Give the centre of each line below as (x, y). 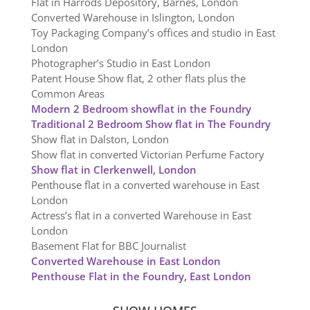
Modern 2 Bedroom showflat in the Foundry (141, 109)
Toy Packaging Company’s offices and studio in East (153, 33)
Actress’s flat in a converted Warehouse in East (141, 216)
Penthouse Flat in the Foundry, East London (141, 276)
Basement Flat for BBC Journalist (108, 246)
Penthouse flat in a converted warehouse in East (145, 185)
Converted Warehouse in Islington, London (133, 18)
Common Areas (67, 94)
